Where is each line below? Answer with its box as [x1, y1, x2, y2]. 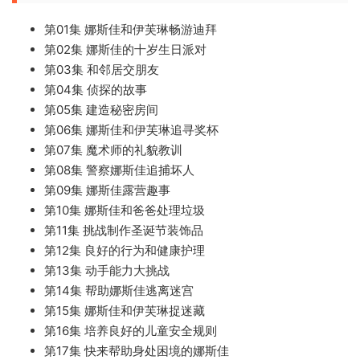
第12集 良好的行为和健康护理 [44, 242, 205, 258]
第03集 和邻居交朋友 [44, 61, 159, 77]
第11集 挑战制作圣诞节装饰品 [44, 222, 203, 238]
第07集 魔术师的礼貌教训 [44, 141, 182, 157]
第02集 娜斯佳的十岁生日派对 [44, 41, 207, 57]
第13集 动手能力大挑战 [44, 262, 170, 278]
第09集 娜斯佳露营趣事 [44, 182, 170, 198]
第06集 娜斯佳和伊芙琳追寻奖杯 [44, 121, 219, 137]
